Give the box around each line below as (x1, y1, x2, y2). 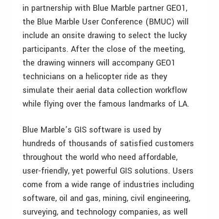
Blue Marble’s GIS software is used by (22, 124, 161, 135)
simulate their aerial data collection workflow (22, 85, 187, 96)
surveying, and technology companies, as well (22, 206, 188, 218)
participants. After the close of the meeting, (22, 44, 185, 55)
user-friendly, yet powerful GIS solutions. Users (22, 165, 194, 176)
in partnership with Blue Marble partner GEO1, (22, 2, 187, 14)
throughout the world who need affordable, (22, 152, 177, 163)
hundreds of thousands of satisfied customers (22, 138, 194, 149)
